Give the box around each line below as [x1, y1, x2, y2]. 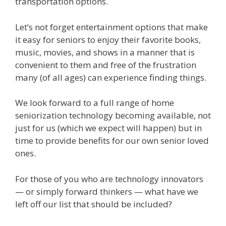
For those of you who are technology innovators [15, 173, 203, 185]
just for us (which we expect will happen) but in [15, 122, 202, 134]
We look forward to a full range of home [15, 97, 174, 108]
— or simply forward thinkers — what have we [15, 185, 198, 197]
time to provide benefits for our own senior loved [15, 135, 209, 146]
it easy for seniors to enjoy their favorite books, [15, 33, 201, 45]
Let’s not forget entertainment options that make [15, 21, 208, 33]
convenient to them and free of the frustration [15, 59, 196, 71]
